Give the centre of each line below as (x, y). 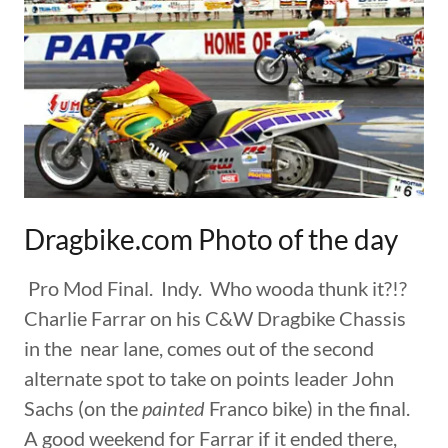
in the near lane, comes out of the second (199, 348)
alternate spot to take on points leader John (209, 378)
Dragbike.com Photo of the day (211, 239)
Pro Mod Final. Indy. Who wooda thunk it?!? (217, 288)
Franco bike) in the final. (309, 408)
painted (173, 408)
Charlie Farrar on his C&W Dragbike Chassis (215, 318)
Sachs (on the (83, 408)
